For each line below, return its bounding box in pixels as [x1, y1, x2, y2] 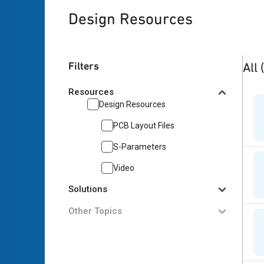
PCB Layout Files [113, 121, 174, 130]
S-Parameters [113, 142, 166, 151]
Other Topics [68, 206, 122, 216]
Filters [68, 60, 99, 72]
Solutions [68, 184, 107, 194]
